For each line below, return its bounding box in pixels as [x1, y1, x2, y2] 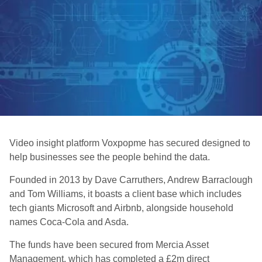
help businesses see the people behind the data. [9, 152, 210, 162]
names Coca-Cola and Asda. [9, 217, 129, 227]
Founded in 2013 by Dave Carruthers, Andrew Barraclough [9, 175, 253, 185]
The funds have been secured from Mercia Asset [9, 240, 209, 250]
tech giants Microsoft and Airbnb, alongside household [9, 203, 233, 213]
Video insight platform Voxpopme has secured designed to [9, 138, 250, 148]
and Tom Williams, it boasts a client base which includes [9, 189, 242, 199]
